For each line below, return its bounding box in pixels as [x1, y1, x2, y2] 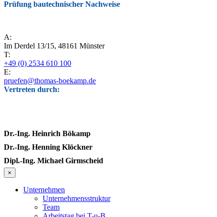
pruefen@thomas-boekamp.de [4, 77, 96, 85]
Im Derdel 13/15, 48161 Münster [4, 42, 105, 50]
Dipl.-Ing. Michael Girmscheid [4, 156, 103, 165]
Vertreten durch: [4, 85, 60, 94]
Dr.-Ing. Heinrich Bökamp [4, 129, 91, 138]
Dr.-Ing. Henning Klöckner [4, 143, 93, 152]
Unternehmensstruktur [43, 194, 110, 203]
